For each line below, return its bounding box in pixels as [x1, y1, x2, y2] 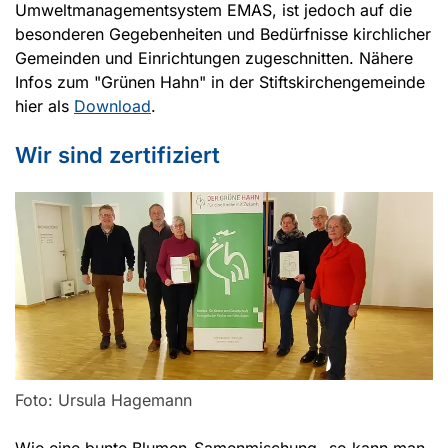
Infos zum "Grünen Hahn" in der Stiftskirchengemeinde [15, 71, 425, 92]
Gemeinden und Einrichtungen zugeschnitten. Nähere [15, 47, 413, 68]
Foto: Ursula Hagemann [15, 390, 192, 411]
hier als [15, 95, 74, 116]
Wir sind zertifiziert [15, 141, 220, 168]
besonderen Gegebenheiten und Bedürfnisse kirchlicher [15, 23, 431, 44]
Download [74, 95, 151, 116]
